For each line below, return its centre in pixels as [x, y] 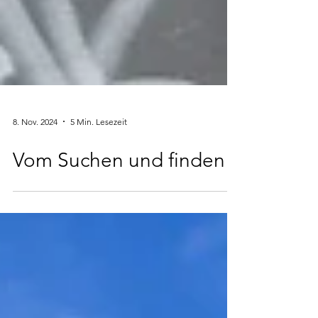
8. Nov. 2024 [35, 155]
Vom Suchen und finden [119, 194]
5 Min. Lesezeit [99, 155]
